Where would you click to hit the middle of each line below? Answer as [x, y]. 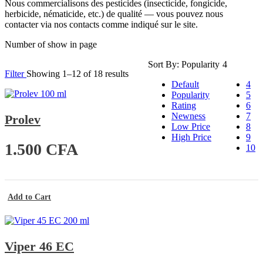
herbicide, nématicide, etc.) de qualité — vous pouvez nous [114, 14]
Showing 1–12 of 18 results [77, 73]
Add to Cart [29, 197]
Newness [188, 116]
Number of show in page [51, 44]
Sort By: [165, 64]
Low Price [191, 126]
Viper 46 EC [39, 247]
